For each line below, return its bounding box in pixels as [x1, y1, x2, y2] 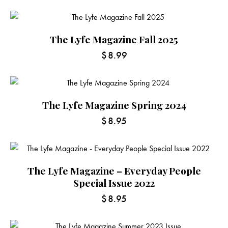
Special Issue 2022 [73, 176, 155, 189]
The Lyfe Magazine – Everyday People [27, 163, 201, 177]
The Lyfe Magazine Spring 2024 [42, 98, 186, 111]
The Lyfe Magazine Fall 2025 [50, 32, 178, 46]
